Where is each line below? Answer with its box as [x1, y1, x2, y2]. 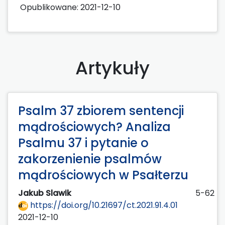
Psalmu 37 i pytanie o [18, 134, 149, 151]
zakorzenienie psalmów [18, 150, 162, 167]
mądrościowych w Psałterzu [18, 166, 188, 183]
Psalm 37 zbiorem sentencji [18, 102, 184, 119]
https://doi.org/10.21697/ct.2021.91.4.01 [28, 199, 178, 211]
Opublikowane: [20, 1, 80, 13]
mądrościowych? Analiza [18, 118, 171, 135]
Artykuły [75, 55, 150, 81]
